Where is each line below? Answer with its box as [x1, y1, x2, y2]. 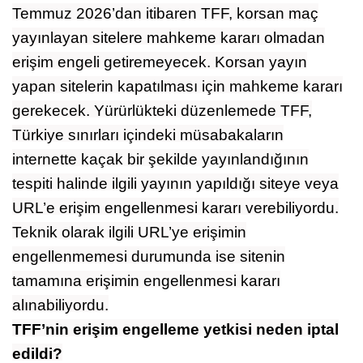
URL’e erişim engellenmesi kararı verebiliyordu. [12, 199, 339, 216]
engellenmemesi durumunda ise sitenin [12, 247, 285, 265]
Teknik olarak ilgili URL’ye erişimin [12, 223, 246, 241]
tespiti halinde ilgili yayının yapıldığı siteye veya [12, 174, 339, 192]
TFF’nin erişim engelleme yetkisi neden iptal [12, 320, 339, 338]
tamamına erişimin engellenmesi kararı [12, 271, 280, 289]
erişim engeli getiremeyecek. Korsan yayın [12, 53, 307, 70]
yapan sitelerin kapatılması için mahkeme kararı [12, 77, 343, 95]
